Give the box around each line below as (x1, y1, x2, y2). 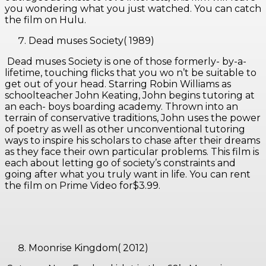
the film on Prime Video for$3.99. (5, 180, 163, 192)
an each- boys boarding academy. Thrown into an (5, 101, 238, 113)
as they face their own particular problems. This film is (5, 146, 259, 158)
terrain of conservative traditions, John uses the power (5, 112, 261, 124)
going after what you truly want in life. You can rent (5, 169, 251, 180)
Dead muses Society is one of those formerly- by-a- (5, 56, 246, 68)
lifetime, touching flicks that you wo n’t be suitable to (5, 67, 256, 79)
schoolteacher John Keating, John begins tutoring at (5, 90, 255, 102)
